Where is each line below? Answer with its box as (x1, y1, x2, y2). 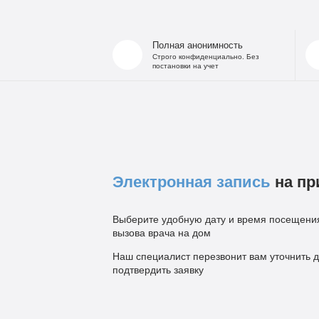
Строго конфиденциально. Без (152, 53, 259, 61)
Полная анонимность (152, 41, 243, 51)
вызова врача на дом (112, 227, 211, 239)
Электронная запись (112, 173, 271, 191)
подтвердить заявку (112, 264, 204, 276)
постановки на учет (152, 62, 219, 70)
